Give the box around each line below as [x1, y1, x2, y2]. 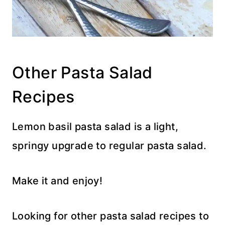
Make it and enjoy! [12, 174, 103, 187]
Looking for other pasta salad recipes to [12, 209, 209, 222]
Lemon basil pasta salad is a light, [12, 120, 178, 133]
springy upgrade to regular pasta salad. [12, 139, 207, 152]
